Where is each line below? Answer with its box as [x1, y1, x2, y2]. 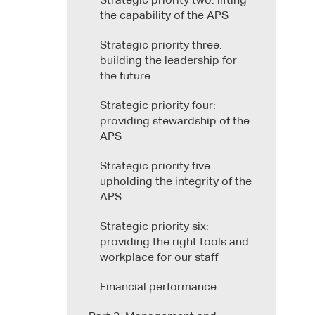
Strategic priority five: [100, 160, 213, 172]
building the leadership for [100, 55, 237, 67]
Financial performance [100, 281, 217, 293]
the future [100, 70, 150, 82]
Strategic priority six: [100, 221, 209, 233]
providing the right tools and [100, 236, 249, 248]
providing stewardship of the [100, 115, 250, 127]
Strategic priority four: [100, 100, 216, 112]
